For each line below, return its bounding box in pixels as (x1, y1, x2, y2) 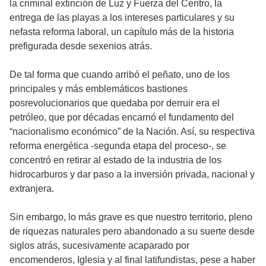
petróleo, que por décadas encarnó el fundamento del (9, 112, 234, 123)
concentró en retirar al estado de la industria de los (9, 155, 221, 166)
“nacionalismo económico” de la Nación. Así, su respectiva (9, 126, 255, 137)
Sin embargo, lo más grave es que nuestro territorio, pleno (9, 212, 252, 223)
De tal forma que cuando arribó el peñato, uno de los (9, 69, 230, 80)
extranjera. (9, 183, 54, 194)
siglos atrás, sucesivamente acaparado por (9, 240, 189, 251)
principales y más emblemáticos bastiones (9, 84, 188, 94)
